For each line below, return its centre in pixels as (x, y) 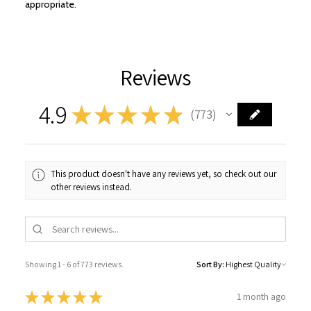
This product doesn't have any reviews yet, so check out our (164, 174)
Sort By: (210, 264)
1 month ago (261, 297)
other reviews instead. (92, 187)
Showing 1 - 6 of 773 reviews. (74, 264)
